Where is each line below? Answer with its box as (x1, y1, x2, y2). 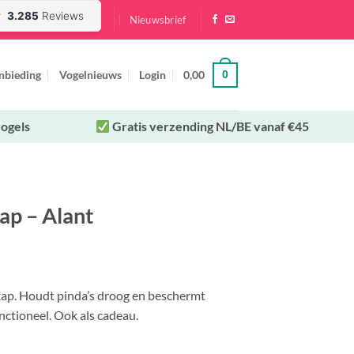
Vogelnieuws (58, 67, 122, 81)
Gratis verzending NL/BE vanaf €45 (110, 119, 310, 134)
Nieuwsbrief (129, 13, 186, 26)
